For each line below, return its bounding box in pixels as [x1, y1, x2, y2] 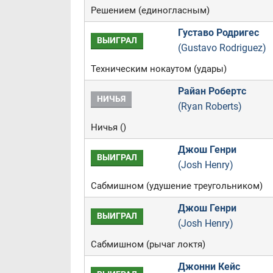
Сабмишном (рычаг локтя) [90, 239, 205, 250]
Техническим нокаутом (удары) [90, 63, 227, 74]
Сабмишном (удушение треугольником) [90, 180, 263, 191]
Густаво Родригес [177, 27, 259, 38]
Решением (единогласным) [90, 5, 210, 16]
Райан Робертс [177, 85, 246, 97]
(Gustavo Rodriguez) [177, 42, 266, 54]
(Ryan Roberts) [177, 101, 242, 112]
